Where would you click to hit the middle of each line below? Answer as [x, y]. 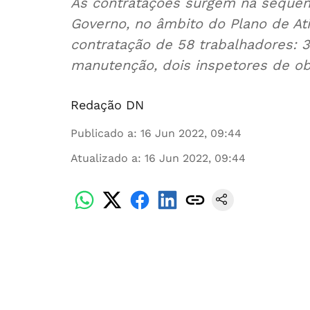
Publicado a [102, 133]
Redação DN [107, 105]
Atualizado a [104, 158]
